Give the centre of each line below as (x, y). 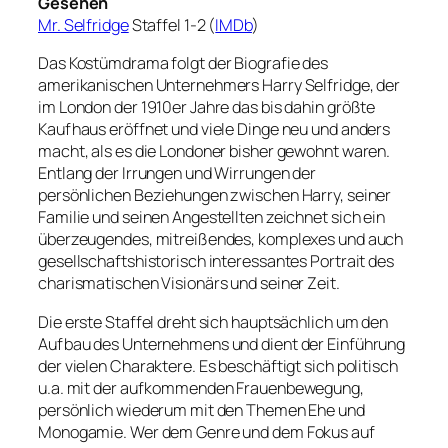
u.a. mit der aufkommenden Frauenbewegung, (201, 387)
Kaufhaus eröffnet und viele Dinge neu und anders (214, 129)
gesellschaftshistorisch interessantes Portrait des (216, 261)
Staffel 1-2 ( (172, 25)
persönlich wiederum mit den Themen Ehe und (201, 409)
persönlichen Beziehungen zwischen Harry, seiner (215, 195)
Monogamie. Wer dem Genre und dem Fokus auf (206, 431)
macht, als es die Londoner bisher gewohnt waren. (214, 151)
